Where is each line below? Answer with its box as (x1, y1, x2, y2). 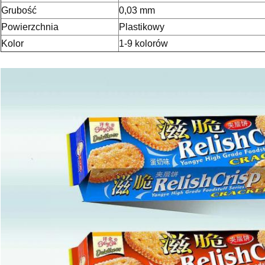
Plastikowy (119, 22, 164, 33)
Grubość (1, 5, 37, 16)
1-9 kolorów (119, 38, 168, 49)
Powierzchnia (1, 22, 59, 33)
